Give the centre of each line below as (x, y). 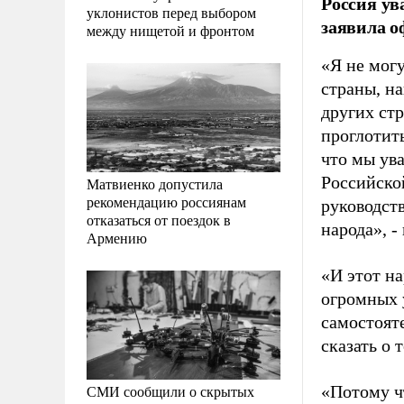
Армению (117, 237)
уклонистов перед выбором (171, 12)
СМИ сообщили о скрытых (170, 390)
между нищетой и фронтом (170, 30)
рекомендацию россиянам (166, 201)
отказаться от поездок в (159, 219)
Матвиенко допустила (155, 183)
